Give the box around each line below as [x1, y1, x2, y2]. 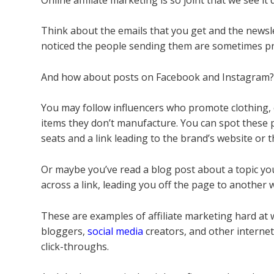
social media [87, 224, 144, 238]
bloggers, [41, 224, 88, 238]
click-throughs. [41, 239, 109, 253]
